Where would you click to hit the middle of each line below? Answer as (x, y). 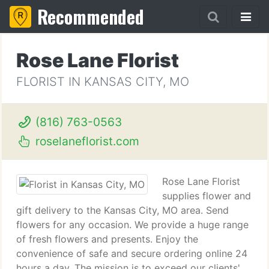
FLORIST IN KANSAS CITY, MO (103, 82)
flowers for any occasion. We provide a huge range (132, 225)
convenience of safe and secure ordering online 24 (132, 253)
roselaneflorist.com (86, 141)
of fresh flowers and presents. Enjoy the (107, 239)
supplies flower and (207, 196)
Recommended (91, 17)
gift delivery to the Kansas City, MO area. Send (122, 210)
